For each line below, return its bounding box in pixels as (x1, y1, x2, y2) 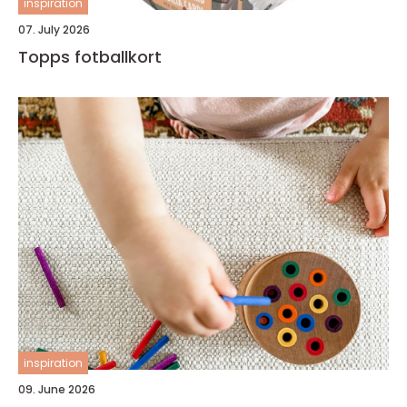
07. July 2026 (18, 22, 90, 38)
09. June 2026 (18, 382, 95, 398)
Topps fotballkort (18, 45, 162, 69)
